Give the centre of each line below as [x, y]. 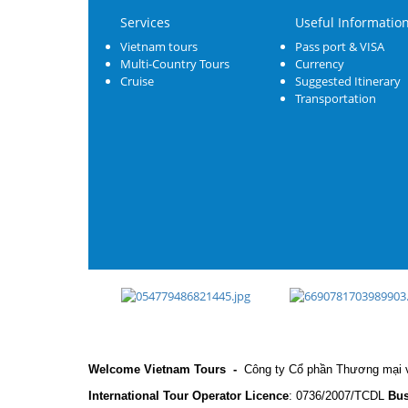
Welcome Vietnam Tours [159, 370]
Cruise [137, 82]
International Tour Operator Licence [189, 396]
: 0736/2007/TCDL [338, 396]
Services [145, 23]
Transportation [335, 99]
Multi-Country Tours [175, 64]
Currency [319, 64]
